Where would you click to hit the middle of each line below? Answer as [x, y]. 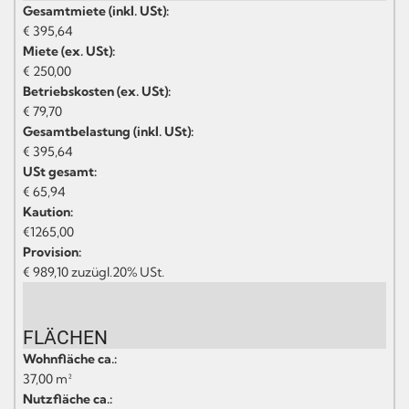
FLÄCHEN [65, 337]
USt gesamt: [60, 171]
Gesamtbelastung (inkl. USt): [108, 131]
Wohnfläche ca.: [70, 358]
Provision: [52, 252]
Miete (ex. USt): [69, 51]
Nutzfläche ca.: [68, 399]
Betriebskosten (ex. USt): [97, 91]
